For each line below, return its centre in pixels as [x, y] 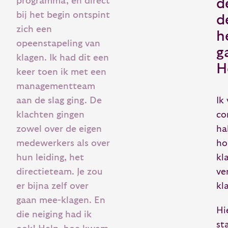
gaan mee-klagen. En [61, 200]
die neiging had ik [54, 214]
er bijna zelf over [52, 186]
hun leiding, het [50, 157]
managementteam [56, 86]
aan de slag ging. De [59, 100]
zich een [34, 29]
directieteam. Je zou [60, 172]
